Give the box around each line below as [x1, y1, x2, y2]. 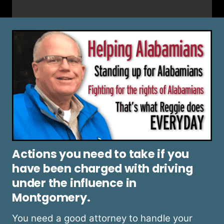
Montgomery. [12, 189, 90, 206]
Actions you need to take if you [12, 146, 189, 162]
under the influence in [12, 175, 137, 191]
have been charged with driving [12, 160, 193, 177]
